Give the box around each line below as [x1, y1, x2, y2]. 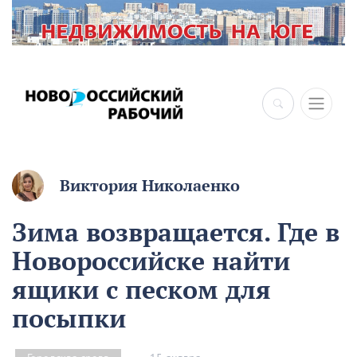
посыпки [12, 301, 126, 335]
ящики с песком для [12, 273, 271, 307]
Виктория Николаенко [60, 175, 240, 197]
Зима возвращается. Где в [12, 215, 339, 249]
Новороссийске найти [12, 244, 290, 278]
